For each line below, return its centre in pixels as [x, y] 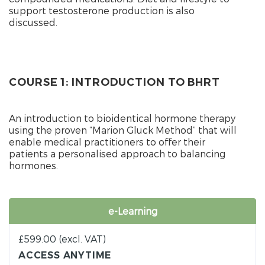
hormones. [33, 165]
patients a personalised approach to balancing [117, 153]
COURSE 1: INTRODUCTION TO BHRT [114, 82]
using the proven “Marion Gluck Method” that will [123, 130]
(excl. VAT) [82, 238]
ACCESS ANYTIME [65, 255]
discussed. [33, 22]
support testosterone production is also [102, 10]
